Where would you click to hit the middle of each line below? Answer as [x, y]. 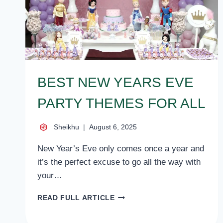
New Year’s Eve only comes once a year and [121, 148]
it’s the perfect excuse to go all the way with [119, 162]
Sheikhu [66, 127]
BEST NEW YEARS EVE [115, 83]
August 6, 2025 [113, 127]
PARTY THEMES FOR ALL [121, 104]
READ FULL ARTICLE [76, 198]
